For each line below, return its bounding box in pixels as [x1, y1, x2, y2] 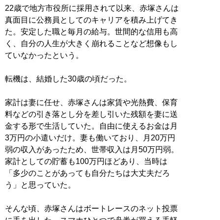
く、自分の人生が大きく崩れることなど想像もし [5, 39, 178, 48]
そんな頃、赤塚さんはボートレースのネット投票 [5, 204, 178, 213]
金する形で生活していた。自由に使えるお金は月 [5, 121, 178, 130]
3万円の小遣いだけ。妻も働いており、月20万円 [5, 133, 175, 142]
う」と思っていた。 [5, 180, 76, 189]
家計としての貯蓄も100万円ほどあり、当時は [5, 157, 167, 165]
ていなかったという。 [5, 51, 83, 59]
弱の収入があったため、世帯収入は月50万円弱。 [5, 145, 179, 154]
